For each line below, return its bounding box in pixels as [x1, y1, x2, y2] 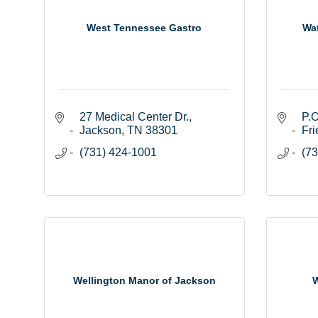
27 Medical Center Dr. [79, 111, 189, 124]
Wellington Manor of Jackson [72, 274, 216, 286]
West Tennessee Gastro [87, 21, 202, 33]
